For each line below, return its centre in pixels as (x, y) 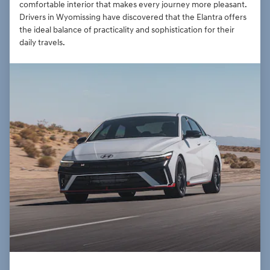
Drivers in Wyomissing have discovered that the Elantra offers (133, 17)
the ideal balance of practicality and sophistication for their (127, 30)
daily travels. (42, 43)
